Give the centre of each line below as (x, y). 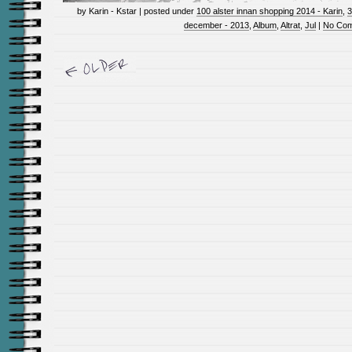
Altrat (290, 25)
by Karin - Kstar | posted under (137, 11)
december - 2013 (216, 25)
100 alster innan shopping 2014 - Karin (269, 11)
